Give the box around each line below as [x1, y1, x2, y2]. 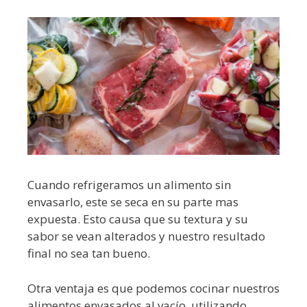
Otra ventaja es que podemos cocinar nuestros [27, 280, 280, 296]
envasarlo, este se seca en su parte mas [27, 194, 238, 210]
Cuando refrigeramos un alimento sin [27, 177, 231, 193]
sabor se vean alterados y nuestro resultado [27, 228, 265, 245]
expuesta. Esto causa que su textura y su [27, 211, 248, 228]
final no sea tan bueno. [27, 245, 150, 262]
